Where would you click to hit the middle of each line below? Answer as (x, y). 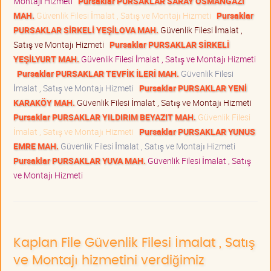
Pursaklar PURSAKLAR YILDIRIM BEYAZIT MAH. (105, 117)
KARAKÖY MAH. (44, 102)
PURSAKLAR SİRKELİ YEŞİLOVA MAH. (86, 30)
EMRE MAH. (36, 146)
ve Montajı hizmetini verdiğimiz (109, 260)
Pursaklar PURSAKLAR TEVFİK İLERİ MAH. (98, 73)
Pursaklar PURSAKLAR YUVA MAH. (80, 160)
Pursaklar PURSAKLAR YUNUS (197, 131)
